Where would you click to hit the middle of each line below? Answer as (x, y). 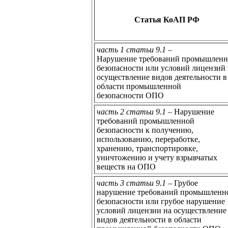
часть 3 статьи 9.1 (131, 183)
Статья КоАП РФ (167, 19)
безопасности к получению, (145, 130)
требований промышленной (146, 121)
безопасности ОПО (130, 95)
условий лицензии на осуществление (162, 210)
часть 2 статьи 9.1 (131, 111)
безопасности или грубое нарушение (161, 201)
